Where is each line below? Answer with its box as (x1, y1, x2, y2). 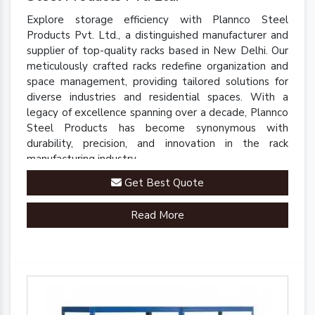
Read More (131, 207, 184, 222)
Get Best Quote (122, 175, 204, 190)
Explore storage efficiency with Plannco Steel (27, 12, 288, 27)
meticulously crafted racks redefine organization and (27, 58, 288, 73)
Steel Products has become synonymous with (27, 120, 288, 135)
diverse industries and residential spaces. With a (27, 89, 288, 104)
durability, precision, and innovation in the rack (27, 136, 288, 150)
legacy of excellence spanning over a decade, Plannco (27, 105, 288, 120)
